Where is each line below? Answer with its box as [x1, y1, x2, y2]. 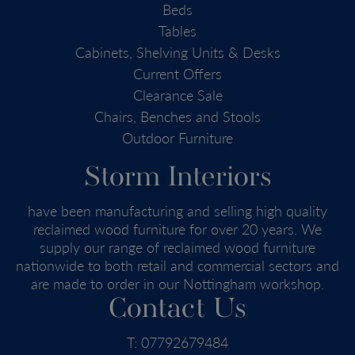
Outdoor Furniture [122, 128, 233, 148]
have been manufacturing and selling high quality [28, 200, 327, 221]
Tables [158, 21, 197, 41]
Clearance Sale [132, 85, 223, 105]
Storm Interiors [83, 162, 272, 195]
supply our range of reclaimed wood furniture [40, 237, 315, 258]
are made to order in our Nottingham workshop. [31, 273, 324, 294]
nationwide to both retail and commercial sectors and [16, 255, 339, 276]
